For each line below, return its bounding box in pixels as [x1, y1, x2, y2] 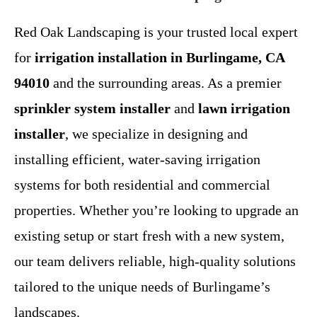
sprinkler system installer [14, 100, 171, 116]
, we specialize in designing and [65, 125, 248, 142]
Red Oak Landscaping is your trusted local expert [14, 23, 298, 40]
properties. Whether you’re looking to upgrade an [14, 202, 299, 218]
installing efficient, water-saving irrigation [14, 151, 260, 167]
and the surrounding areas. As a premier [50, 74, 282, 91]
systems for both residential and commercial [14, 176, 270, 192]
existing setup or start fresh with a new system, [14, 227, 284, 243]
